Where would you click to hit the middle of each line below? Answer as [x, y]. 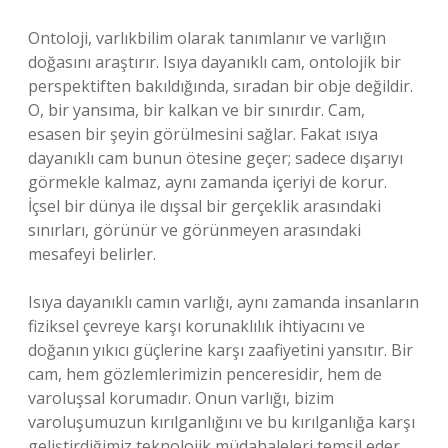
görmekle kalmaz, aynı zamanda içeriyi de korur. [207, 182]
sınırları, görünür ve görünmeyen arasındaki [194, 230]
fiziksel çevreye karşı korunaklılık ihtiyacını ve [196, 326]
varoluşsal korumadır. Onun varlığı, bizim [181, 398]
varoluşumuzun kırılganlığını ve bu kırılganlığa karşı [221, 422]
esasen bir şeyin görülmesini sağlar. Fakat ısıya [203, 134]
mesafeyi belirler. [92, 254]
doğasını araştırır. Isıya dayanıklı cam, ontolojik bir [214, 62]
